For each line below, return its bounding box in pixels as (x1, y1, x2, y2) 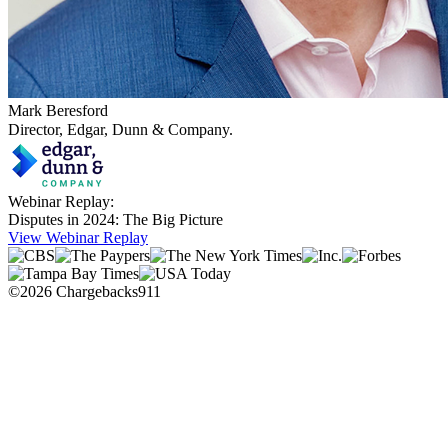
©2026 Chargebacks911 (8, 283, 161, 301)
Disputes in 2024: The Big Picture (8, 211, 223, 229)
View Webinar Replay (8, 229, 148, 247)
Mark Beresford (8, 102, 108, 120)
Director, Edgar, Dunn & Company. (8, 121, 233, 139)
